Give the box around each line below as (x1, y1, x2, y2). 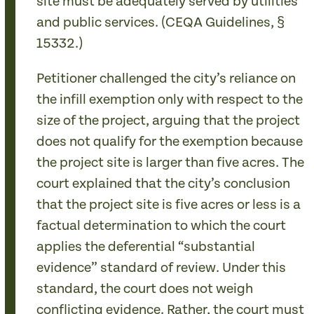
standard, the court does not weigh (36, 281, 254, 297)
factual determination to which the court (36, 218, 287, 234)
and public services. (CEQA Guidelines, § (36, 15, 285, 31)
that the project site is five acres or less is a (36, 197, 301, 213)
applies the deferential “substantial (36, 239, 256, 255)
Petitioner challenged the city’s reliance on (36, 71, 296, 87)
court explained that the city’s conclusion (36, 176, 291, 192)
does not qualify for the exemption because (36, 134, 303, 150)
